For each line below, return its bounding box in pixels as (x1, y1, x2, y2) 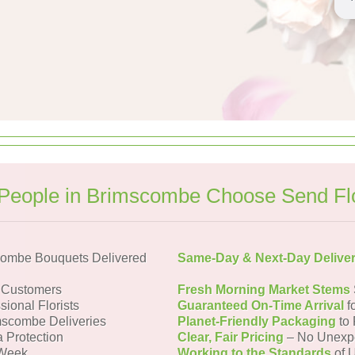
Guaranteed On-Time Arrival (177, 299, 344, 312)
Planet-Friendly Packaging (177, 315, 336, 328)
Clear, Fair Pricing (177, 330, 284, 344)
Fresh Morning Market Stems (177, 283, 350, 296)
